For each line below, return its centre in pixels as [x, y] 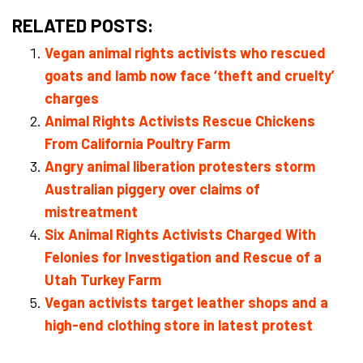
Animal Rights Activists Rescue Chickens [180, 121]
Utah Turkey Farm [103, 280]
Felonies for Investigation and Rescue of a [183, 257]
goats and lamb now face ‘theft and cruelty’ [190, 75]
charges [72, 98]
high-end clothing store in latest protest [179, 325]
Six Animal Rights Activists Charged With [180, 234]
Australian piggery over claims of [152, 189]
